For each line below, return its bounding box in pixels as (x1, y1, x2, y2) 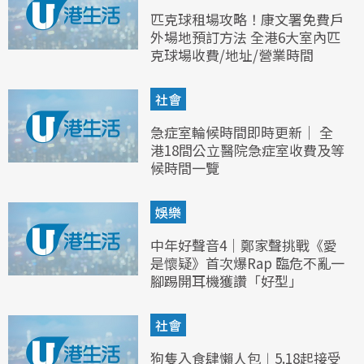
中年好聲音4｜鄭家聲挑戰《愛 (150, 235, 337, 256)
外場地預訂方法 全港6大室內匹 (150, 27, 340, 48)
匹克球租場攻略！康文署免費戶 (150, 9, 344, 30)
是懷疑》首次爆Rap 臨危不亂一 (150, 253, 344, 274)
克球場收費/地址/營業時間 (150, 45, 314, 66)
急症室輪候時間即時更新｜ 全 (150, 122, 333, 143)
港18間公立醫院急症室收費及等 (150, 140, 344, 161)
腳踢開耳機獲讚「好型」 (150, 271, 302, 292)
